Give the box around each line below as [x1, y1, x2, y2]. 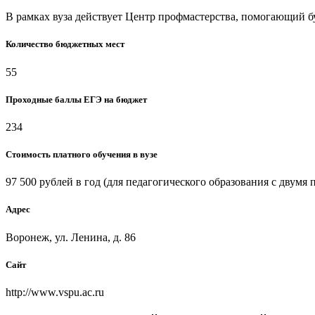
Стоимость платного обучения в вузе [6, 149, 157, 160]
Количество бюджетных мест [6, 39, 124, 50]
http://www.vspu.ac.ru [6, 285, 104, 298]
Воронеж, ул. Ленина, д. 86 [6, 231, 136, 243]
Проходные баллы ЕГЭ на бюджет [6, 94, 147, 105]
